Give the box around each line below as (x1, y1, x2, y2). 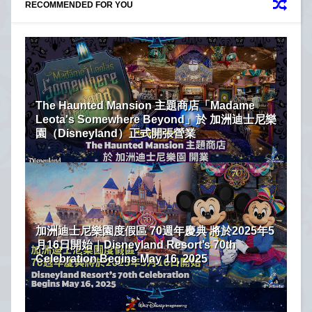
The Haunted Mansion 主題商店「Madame (36, 99, 255, 111)
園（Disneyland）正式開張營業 (36, 127, 196, 139)
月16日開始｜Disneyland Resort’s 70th (36, 238, 236, 251)
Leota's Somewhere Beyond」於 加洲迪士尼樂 (36, 113, 276, 125)
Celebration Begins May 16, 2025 (36, 252, 208, 265)
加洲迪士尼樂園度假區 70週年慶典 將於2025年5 (36, 224, 274, 237)
